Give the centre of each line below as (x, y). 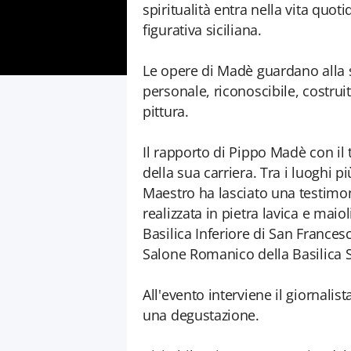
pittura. (166, 111)
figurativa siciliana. (202, 30)
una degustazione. (201, 315)
